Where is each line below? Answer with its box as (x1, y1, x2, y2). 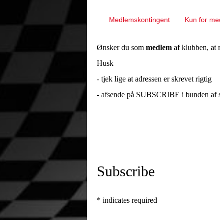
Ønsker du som (97, 43, 146, 52)
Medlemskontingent (109, 15, 170, 24)
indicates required (101, 195, 157, 204)
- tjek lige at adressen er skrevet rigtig (97, 74, 212, 83)
